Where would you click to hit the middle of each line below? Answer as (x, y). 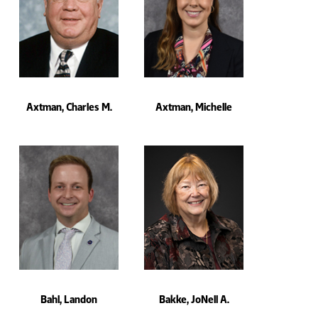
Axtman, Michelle (194, 108)
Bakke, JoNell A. (194, 300)
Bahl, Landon (69, 300)
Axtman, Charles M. (69, 108)
